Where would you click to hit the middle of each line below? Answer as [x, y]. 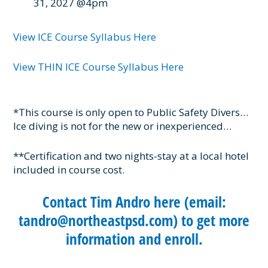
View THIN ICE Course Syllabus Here [99, 67]
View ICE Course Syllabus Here [85, 37]
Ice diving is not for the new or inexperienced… [123, 126]
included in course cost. [69, 169]
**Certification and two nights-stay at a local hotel [131, 156]
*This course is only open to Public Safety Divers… [131, 112]
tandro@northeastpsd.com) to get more [134, 220]
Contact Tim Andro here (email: [134, 201]
